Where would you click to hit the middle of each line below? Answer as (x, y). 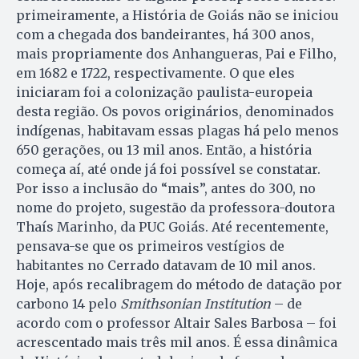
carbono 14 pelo (68, 303)
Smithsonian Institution (196, 303)
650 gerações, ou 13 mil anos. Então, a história (164, 149)
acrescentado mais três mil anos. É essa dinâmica (177, 342)
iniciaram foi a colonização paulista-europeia (164, 92)
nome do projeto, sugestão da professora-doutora (175, 207)
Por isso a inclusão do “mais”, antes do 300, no (166, 188)
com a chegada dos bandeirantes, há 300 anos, (165, 34)
